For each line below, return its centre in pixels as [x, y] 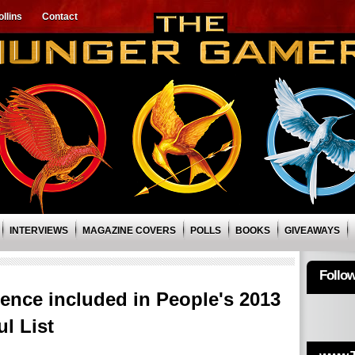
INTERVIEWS [39, 231]
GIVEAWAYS [312, 231]
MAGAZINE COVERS [129, 231]
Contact [60, 17]
